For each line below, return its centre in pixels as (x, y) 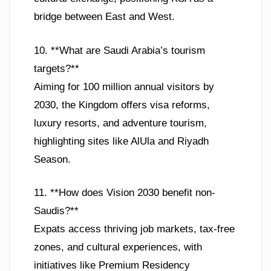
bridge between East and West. (104, 17)
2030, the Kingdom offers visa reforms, (122, 105)
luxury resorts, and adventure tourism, (120, 123)
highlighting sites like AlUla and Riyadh (121, 141)
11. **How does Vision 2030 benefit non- (125, 193)
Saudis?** (56, 211)
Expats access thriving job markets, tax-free (134, 229)
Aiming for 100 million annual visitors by (124, 87)
